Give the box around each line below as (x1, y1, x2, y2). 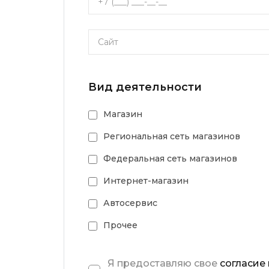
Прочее (103, 220, 138, 231)
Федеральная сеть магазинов (103, 153, 237, 164)
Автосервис (103, 198, 157, 208)
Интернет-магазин (103, 175, 189, 186)
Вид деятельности (88, 80, 202, 94)
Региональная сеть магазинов (103, 131, 240, 142)
